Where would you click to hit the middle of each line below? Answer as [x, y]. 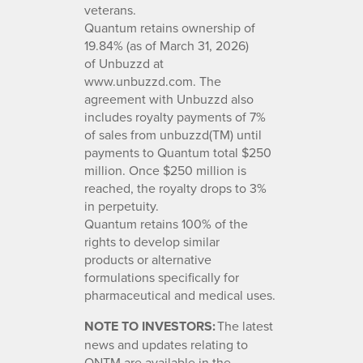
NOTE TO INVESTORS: [150, 326]
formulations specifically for [162, 277]
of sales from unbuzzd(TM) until [173, 134]
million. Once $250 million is [165, 170]
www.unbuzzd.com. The [153, 81]
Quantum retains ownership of [170, 27]
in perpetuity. [122, 205]
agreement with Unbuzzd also [169, 98]
